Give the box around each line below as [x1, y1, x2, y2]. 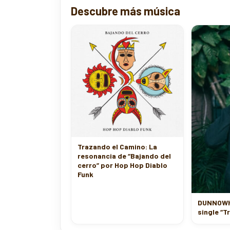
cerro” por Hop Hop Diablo [78, 154, 167, 163]
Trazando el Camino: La [78, 136, 157, 144]
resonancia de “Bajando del [78, 145, 171, 154]
